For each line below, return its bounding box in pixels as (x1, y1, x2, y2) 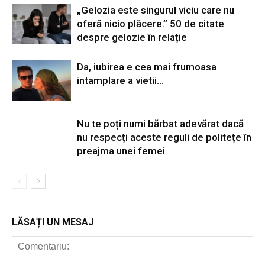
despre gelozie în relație (77, 31, 187, 43)
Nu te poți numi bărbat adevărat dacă (77, 117, 244, 130)
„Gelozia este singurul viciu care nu (77, 4, 234, 16)
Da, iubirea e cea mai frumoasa (77, 60, 216, 73)
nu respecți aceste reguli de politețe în (77, 131, 251, 143)
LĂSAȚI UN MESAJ (12, 216, 93, 228)
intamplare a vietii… (77, 74, 164, 86)
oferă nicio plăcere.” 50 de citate (77, 17, 224, 30)
